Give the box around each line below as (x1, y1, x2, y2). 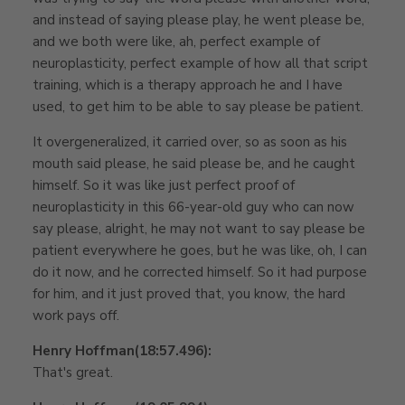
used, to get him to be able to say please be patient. (33, 97, 363, 116)
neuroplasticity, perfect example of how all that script (33, 53, 368, 72)
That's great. (33, 363, 113, 381)
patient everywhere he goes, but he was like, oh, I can (33, 240, 367, 259)
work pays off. (33, 306, 119, 325)
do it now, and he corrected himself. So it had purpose (33, 262, 367, 281)
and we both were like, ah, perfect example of (33, 32, 320, 51)
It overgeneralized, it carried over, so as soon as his (33, 132, 347, 151)
